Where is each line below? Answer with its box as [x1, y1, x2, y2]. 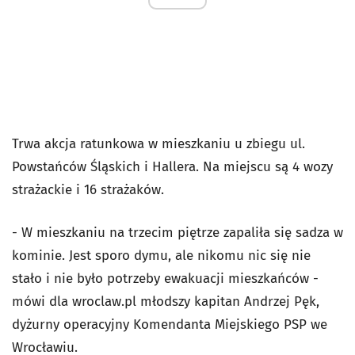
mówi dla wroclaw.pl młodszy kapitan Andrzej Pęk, [12, 293, 319, 310]
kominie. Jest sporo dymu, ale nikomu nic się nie [12, 247, 311, 264]
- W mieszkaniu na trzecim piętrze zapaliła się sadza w [12, 224, 343, 241]
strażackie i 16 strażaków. [12, 181, 168, 198]
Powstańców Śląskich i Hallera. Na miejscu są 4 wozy [12, 158, 333, 175]
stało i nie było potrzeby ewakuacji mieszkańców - [12, 270, 319, 287]
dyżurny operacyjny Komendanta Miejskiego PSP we [12, 316, 327, 333]
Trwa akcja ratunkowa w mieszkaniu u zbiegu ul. [12, 136, 305, 152]
